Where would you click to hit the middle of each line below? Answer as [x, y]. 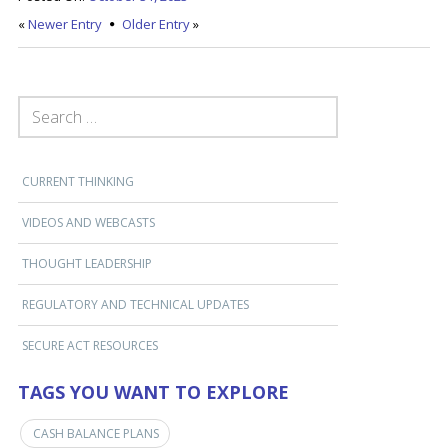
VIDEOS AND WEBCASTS [88, 222]
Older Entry [155, 23]
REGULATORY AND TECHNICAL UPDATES [135, 304]
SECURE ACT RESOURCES [89, 345]
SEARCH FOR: [53, 103]
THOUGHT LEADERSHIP [86, 263]
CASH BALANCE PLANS [95, 433]
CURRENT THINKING [77, 181]
